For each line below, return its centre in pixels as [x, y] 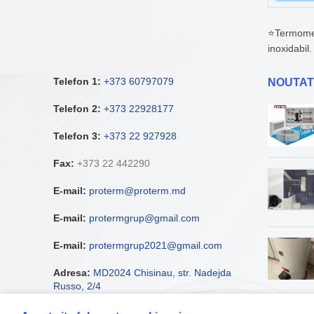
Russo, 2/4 [77, 286]
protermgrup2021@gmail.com [156, 245]
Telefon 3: [77, 136]
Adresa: [72, 273]
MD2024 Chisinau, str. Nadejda [162, 273]
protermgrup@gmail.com [144, 218]
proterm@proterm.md [137, 191]
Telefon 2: [77, 109]
